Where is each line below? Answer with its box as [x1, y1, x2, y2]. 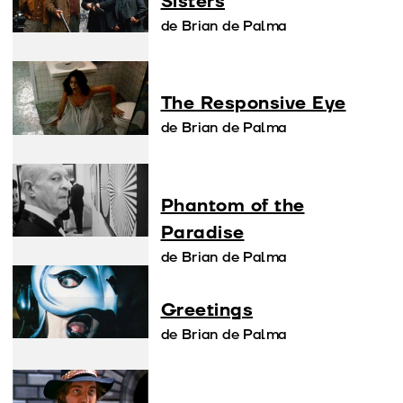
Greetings [160, 298, 253, 322]
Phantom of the [160, 193, 305, 218]
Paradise [160, 220, 245, 245]
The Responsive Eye [160, 92, 346, 116]
